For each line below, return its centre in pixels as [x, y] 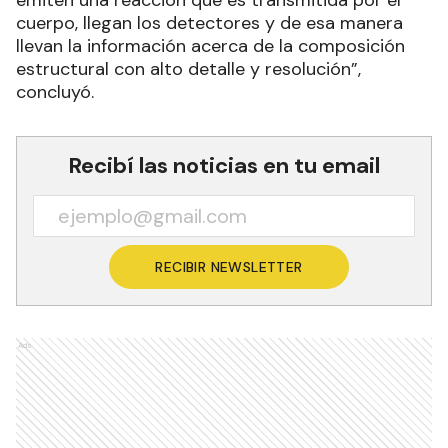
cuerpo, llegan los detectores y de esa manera [209, 23]
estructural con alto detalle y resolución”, [188, 69]
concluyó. [57, 92]
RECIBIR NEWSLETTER [229, 267]
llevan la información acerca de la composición [210, 46]
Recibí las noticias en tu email [224, 166]
